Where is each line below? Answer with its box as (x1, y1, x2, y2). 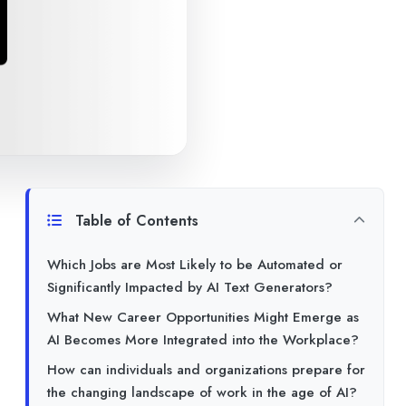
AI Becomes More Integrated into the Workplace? (47, 329, 359, 350)
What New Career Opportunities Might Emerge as (47, 306, 359, 327)
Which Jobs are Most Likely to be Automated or (47, 254, 343, 275)
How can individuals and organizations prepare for (47, 359, 365, 380)
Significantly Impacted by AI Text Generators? (47, 276, 333, 297)
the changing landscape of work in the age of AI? (47, 382, 357, 402)
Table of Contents (71, 209, 198, 231)
